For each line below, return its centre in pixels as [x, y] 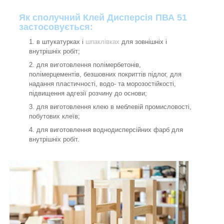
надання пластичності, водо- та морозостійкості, [102, 84]
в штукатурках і [61, 42]
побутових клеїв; [54, 116]
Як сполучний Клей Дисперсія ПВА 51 [103, 18]
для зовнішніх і [143, 42]
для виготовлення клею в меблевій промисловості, [114, 107]
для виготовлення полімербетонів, [89, 65]
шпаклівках [102, 42]
